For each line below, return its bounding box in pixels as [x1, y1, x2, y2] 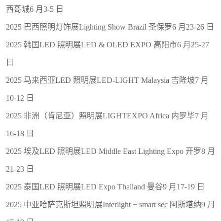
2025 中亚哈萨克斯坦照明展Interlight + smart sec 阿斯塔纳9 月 [6, 200, 215, 209]
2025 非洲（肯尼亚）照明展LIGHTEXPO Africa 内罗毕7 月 [6, 111, 209, 120]
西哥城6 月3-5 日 [6, 4, 64, 13]
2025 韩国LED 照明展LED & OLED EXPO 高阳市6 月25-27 [6, 40, 209, 49]
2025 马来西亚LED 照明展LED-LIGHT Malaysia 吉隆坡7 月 [6, 75, 209, 84]
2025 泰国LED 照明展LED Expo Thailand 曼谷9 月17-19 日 [6, 182, 205, 191]
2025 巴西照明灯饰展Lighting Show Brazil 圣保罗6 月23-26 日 [6, 22, 214, 31]
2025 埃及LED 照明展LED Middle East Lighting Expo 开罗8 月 [6, 147, 215, 155]
